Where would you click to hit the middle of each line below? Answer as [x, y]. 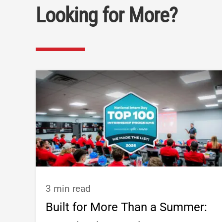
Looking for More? [107, 15]
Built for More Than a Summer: [126, 207]
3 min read [68, 188]
